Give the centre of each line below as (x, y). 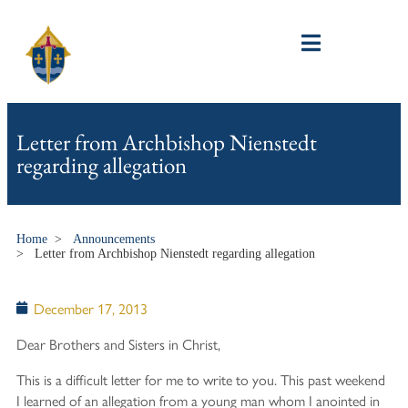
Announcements (114, 239)
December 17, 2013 (91, 308)
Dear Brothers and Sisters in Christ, (118, 343)
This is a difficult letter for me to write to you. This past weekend (201, 379)
